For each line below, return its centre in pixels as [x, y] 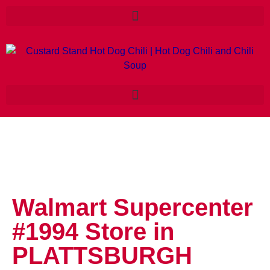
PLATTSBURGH [102, 256]
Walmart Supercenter [133, 207]
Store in [130, 231]
